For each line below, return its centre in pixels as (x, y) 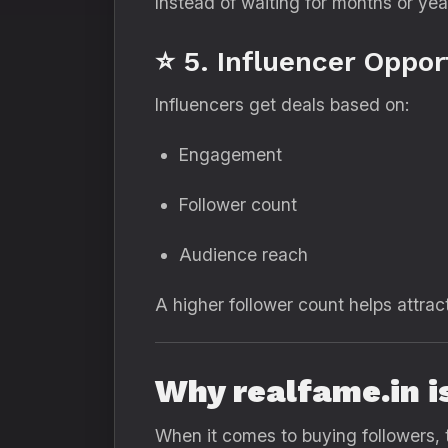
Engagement (230, 154)
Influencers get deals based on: (282, 104)
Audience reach (243, 254)
